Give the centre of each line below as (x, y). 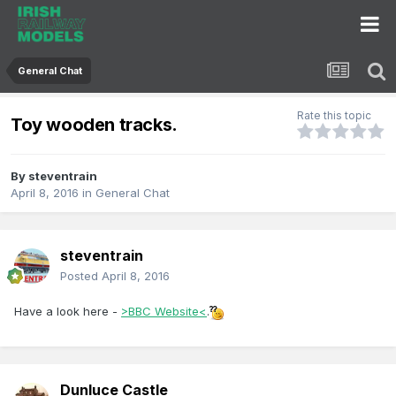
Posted (81, 276)
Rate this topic (334, 116)
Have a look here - (68, 312)
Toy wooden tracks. (94, 124)
